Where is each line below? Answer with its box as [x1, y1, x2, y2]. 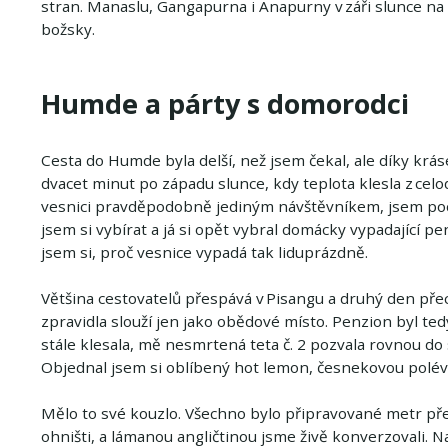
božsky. [40, 18, 95, 39]
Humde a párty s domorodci [40, 84, 416, 122]
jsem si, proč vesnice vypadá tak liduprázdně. [40, 241, 368, 262]
